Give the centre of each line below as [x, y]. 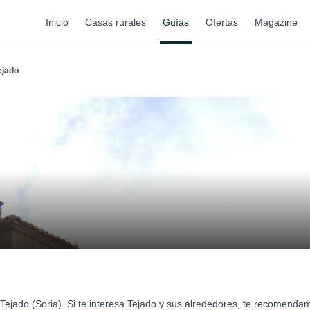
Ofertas [222, 22]
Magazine [276, 22]
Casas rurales [116, 22]
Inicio [57, 22]
